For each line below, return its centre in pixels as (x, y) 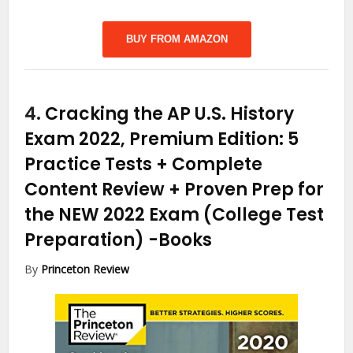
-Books (180, 240)
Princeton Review (85, 269)
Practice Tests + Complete (144, 164)
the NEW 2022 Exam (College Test (175, 214)
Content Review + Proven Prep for (175, 189)
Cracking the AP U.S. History (170, 113)
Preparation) (87, 240)
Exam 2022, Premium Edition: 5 (162, 139)
